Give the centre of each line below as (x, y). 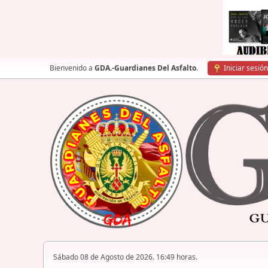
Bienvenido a (72, 68)
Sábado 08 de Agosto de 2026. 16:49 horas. (125, 257)
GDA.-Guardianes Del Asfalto (145, 68)
